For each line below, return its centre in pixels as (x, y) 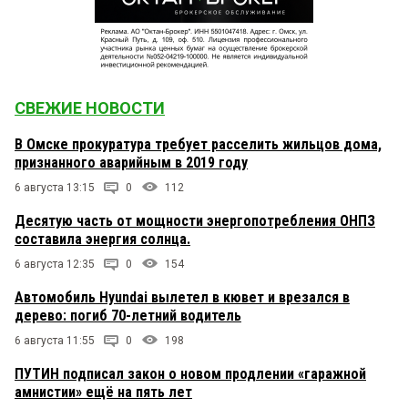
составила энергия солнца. (102, 240)
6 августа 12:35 (55, 265)
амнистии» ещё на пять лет (103, 393)
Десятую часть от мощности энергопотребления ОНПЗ (195, 221)
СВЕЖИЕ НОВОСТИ (90, 108)
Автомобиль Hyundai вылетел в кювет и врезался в (182, 298)
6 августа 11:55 (55, 341)
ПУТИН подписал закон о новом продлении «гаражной (190, 374)
